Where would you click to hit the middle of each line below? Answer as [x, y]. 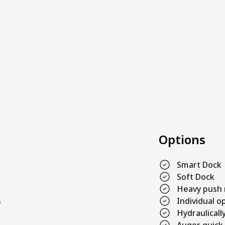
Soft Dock [196, 177]
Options [182, 140]
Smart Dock [199, 165]
